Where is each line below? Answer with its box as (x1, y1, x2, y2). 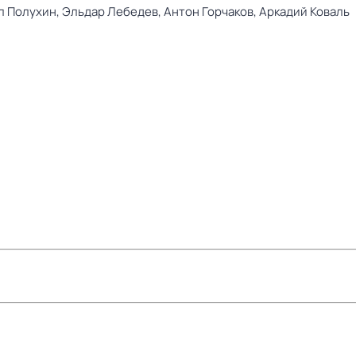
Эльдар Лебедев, (62, 3, 164, 20)
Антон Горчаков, (164, 3, 259, 20)
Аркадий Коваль (259, 3, 350, 20)
